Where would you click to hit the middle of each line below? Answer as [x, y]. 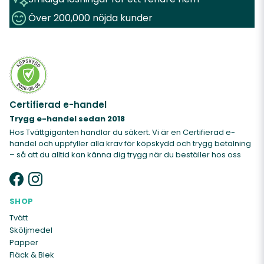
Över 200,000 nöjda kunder [90, 18]
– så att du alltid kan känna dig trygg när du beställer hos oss [125, 155]
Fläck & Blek [32, 255]
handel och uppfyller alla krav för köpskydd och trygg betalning [130, 143]
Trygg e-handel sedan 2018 [67, 119]
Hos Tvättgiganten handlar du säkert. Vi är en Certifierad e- [122, 132]
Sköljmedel [31, 230]
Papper [24, 242]
